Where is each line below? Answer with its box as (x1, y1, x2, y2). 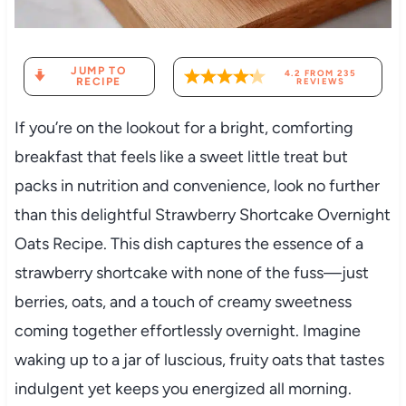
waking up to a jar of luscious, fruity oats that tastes (14, 349, 384, 370)
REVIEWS (296, 75, 345, 86)
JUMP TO (71, 64, 127, 78)
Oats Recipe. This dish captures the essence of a (14, 233, 363, 254)
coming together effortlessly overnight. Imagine (14, 320, 361, 341)
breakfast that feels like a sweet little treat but (14, 146, 348, 167)
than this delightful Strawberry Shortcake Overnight (14, 204, 391, 225)
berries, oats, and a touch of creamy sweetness (14, 291, 352, 312)
